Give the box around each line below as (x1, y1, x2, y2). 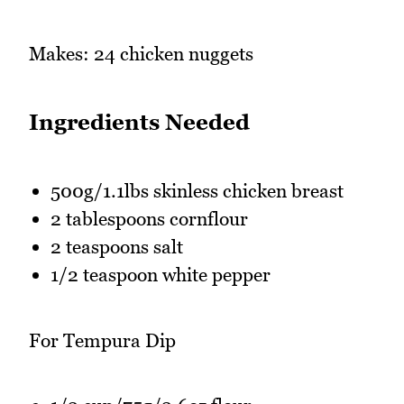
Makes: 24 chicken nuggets (29, 42, 253, 66)
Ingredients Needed (29, 109, 250, 136)
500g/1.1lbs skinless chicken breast (50, 179, 344, 203)
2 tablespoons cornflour (50, 207, 248, 231)
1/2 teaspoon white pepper (50, 263, 271, 287)
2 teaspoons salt (50, 235, 183, 259)
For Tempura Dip (29, 328, 176, 352)
